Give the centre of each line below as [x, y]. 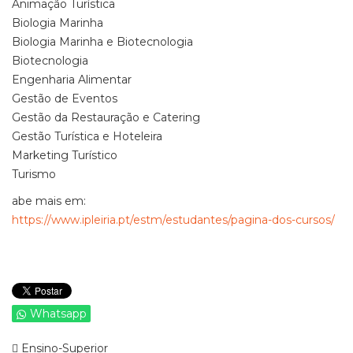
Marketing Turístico [65, 155]
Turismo [34, 174]
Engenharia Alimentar [72, 80]
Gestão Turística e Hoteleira [87, 136]
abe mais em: [49, 201]
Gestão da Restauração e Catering [106, 117]
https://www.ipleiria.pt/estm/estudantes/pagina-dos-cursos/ [173, 220]
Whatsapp [58, 314]
